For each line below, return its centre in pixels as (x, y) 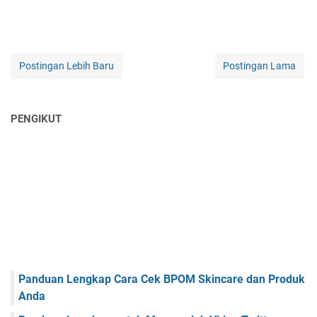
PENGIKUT (36, 119)
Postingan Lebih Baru (67, 66)
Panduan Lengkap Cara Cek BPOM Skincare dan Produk (162, 279)
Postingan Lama (259, 66)
